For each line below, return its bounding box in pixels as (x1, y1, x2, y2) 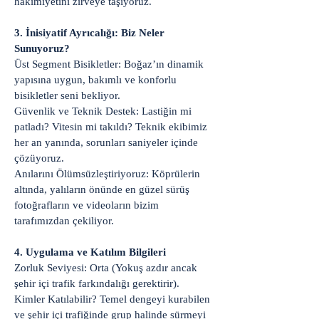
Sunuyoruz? (14, 43, 70, 54)
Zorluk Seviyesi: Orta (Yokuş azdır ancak (14, 262, 197, 273)
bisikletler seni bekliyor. (14, 90, 120, 101)
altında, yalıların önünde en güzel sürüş (14, 184, 189, 195)
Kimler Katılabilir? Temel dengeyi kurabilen (14, 293, 210, 305)
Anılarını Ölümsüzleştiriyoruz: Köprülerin (14, 168, 200, 179)
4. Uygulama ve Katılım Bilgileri (14, 246, 166, 258)
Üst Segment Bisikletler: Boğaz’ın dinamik (14, 58, 204, 70)
